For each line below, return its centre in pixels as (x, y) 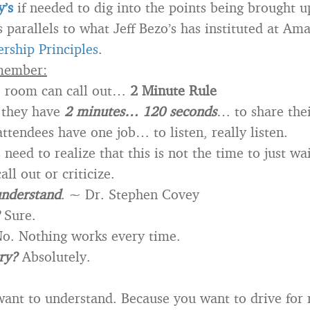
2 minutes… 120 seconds (140, 111)
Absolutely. (54, 257)
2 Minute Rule (173, 91)
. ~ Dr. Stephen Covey (130, 194)
